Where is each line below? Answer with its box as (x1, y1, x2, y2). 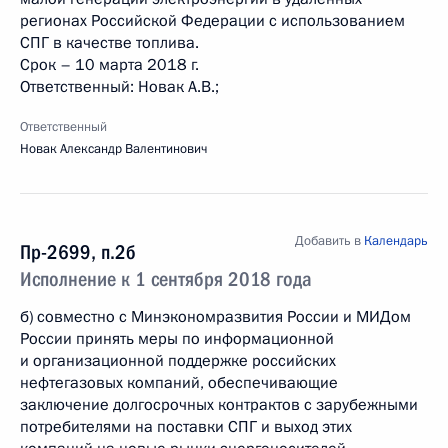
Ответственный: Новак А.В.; (20, 76, 219, 98)
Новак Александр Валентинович (20, 140, 207, 158)
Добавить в (295, 232, 364, 250)
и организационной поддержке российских (20, 350, 336, 372)
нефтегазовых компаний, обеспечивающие (20, 372, 338, 394)
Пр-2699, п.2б (20, 240, 136, 264)
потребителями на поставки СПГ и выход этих (20, 416, 352, 438)
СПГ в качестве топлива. (20, 32, 199, 54)
